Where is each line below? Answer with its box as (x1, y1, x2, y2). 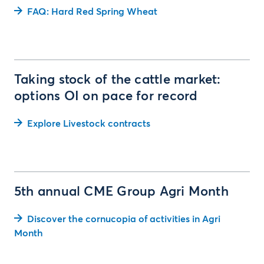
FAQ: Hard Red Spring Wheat (27, 7, 157, 16)
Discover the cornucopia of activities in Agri (27, 214, 220, 224)
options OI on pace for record (14, 90, 198, 103)
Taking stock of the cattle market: (14, 74, 221, 87)
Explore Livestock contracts (27, 119, 150, 128)
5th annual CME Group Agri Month (14, 186, 229, 199)
